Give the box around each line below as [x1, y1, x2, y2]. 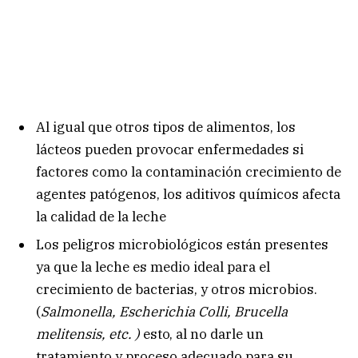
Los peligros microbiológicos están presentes [36, 236, 328, 254]
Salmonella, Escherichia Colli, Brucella [41, 303, 288, 321]
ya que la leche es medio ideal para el [36, 258, 270, 276]
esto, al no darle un [143, 325, 264, 344]
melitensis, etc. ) [36, 325, 143, 344]
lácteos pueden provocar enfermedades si [36, 140, 304, 158]
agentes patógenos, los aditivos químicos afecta [36, 185, 340, 203]
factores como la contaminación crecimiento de [36, 162, 341, 181]
